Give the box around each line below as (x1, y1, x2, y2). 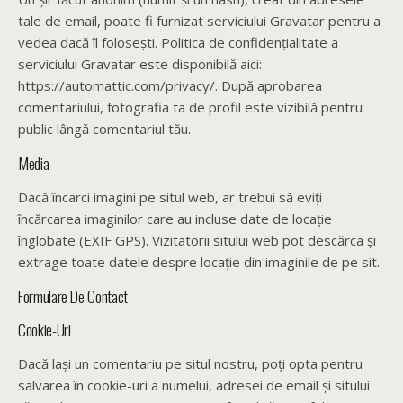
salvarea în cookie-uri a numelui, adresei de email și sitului (18, 376, 370, 394)
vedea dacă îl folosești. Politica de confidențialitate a (18, 33, 338, 51)
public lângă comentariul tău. (18, 120, 191, 138)
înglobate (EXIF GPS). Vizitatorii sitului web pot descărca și (18, 231, 376, 249)
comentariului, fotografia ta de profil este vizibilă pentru (18, 98, 363, 116)
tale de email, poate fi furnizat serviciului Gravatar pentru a (18, 12, 381, 30)
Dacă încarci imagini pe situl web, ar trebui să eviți (18, 188, 322, 206)
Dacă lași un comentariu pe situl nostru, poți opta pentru (18, 354, 363, 372)
